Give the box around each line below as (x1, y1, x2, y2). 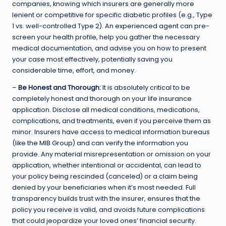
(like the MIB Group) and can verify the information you (12, 138, 188, 147)
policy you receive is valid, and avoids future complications (12, 205, 205, 214)
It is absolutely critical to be (101, 83, 190, 92)
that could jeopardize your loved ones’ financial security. (12, 216, 196, 225)
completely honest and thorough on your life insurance (12, 94, 192, 103)
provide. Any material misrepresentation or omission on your (12, 149, 211, 158)
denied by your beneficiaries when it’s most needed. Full (12, 183, 196, 192)
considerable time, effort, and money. (12, 66, 136, 75)
